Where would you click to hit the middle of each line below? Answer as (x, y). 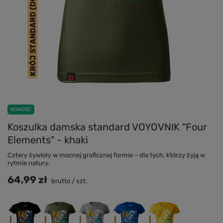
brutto (60, 181)
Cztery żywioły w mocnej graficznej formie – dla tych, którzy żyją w (106, 155)
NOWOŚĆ (21, 110)
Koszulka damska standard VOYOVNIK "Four (107, 127)
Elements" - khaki (48, 140)
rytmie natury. (28, 163)
